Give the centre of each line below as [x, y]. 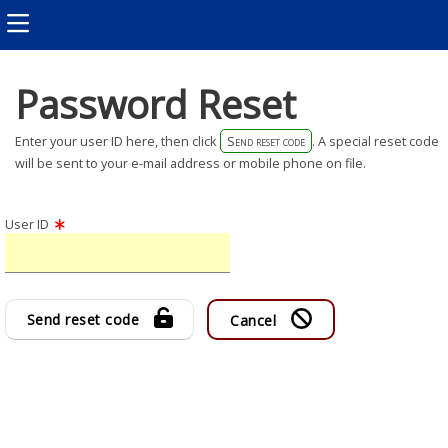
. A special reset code [375, 141]
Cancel [255, 321]
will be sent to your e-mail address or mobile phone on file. [190, 163]
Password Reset [155, 104]
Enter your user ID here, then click [117, 141]
